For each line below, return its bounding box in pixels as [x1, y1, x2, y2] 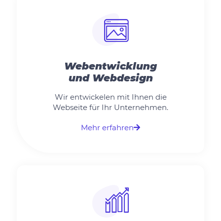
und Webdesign [68, 72, 153, 84]
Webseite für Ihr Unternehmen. [53, 103, 168, 112]
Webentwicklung [64, 60, 157, 73]
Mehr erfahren [81, 123, 134, 133]
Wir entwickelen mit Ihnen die [54, 92, 167, 102]
